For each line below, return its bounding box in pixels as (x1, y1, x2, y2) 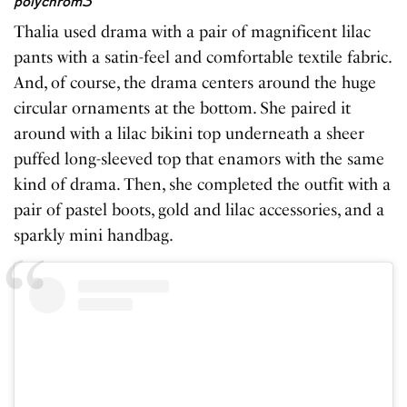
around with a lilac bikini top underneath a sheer (14, 124, 365, 144)
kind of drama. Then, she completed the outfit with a (14, 174, 392, 195)
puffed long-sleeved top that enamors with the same (14, 149, 385, 170)
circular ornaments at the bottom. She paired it (14, 98, 352, 119)
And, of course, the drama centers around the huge (14, 73, 377, 94)
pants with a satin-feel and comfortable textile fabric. (14, 47, 392, 68)
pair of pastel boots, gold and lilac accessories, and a (14, 200, 385, 221)
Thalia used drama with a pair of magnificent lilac (14, 22, 372, 43)
